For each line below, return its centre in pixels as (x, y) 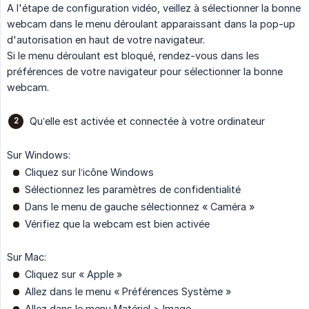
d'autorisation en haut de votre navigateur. (106, 39)
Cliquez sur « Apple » (73, 274)
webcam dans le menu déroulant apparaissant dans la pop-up (151, 23)
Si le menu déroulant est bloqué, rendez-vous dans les (133, 55)
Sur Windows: (39, 154)
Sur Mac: (27, 257)
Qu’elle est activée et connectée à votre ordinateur (147, 121)
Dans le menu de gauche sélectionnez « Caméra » (140, 206)
